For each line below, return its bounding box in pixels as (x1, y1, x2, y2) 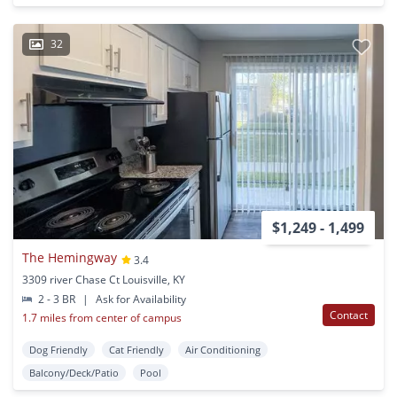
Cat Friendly (109, 342, 164, 356)
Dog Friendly (29, 342, 88, 356)
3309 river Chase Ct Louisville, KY (22, 271, 185, 287)
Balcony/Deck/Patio (29, 365, 119, 379)
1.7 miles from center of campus (22, 309, 182, 325)
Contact (330, 307, 368, 323)
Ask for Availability (93, 291, 187, 307)
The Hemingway (22, 249, 117, 267)
